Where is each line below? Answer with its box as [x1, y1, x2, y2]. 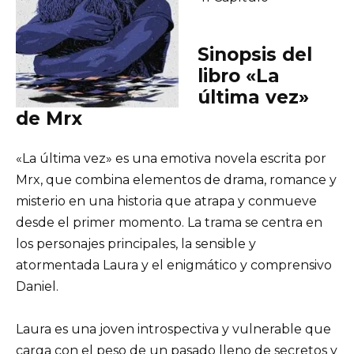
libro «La [198, 64, 280, 87]
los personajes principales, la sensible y [16, 235, 256, 251]
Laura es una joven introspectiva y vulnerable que [16, 321, 331, 337]
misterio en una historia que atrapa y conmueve [16, 193, 317, 209]
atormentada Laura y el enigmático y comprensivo [16, 257, 332, 273]
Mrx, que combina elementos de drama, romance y [16, 171, 337, 187]
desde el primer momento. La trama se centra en [16, 214, 322, 230]
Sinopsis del [198, 43, 312, 66]
